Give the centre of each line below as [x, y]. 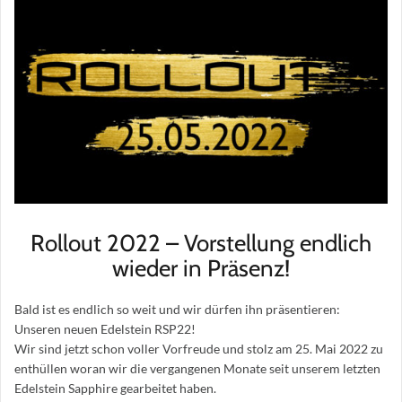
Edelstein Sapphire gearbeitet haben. [115, 389]
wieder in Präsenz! [201, 269]
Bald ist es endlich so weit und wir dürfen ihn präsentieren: [177, 310]
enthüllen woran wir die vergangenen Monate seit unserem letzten [197, 369]
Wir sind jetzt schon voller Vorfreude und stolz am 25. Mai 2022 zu [199, 349]
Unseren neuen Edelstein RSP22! [105, 329]
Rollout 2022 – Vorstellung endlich [201, 244]
